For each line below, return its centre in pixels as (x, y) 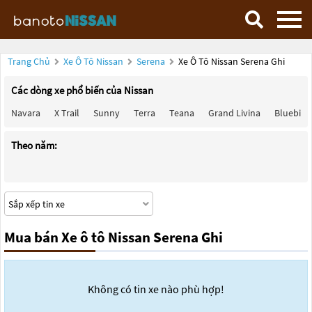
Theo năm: (34, 145)
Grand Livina (234, 113)
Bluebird (292, 113)
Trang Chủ (29, 61)
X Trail (67, 113)
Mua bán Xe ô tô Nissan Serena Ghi (114, 237)
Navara (26, 113)
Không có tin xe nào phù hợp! (156, 289)
